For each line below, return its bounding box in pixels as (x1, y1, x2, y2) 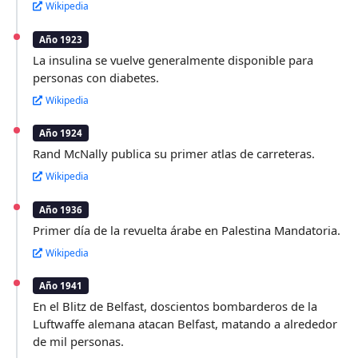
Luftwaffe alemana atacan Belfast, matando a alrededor (33, 316, 338, 332)
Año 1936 (39, 203, 83, 216)
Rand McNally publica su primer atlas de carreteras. (33, 145, 316, 162)
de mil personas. (33, 333, 125, 350)
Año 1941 (39, 280, 83, 292)
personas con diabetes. (33, 69, 160, 86)
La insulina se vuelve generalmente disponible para (33, 51, 314, 68)
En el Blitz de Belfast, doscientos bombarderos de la (33, 298, 318, 315)
